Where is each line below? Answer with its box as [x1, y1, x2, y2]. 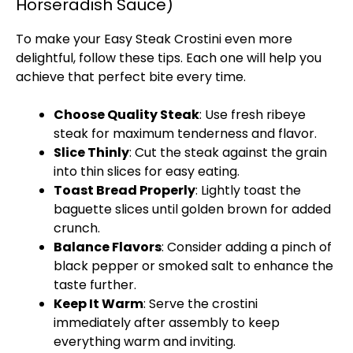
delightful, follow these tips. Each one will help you [16, 49, 321, 67]
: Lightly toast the [195, 181, 301, 199]
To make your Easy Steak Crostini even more [16, 30, 292, 48]
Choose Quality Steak [54, 106, 199, 124]
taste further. [54, 276, 136, 294]
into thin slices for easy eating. [54, 162, 240, 180]
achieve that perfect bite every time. [16, 68, 246, 86]
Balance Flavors [54, 238, 162, 256]
